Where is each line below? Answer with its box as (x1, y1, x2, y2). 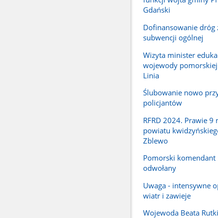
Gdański (143, 5, 170, 15)
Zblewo (143, 135, 168, 145)
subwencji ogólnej (143, 33, 203, 43)
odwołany (143, 163, 176, 173)
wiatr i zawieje (143, 190, 191, 200)
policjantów (143, 98, 182, 108)
